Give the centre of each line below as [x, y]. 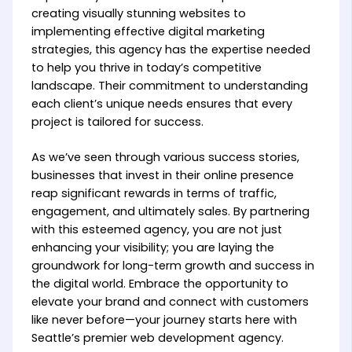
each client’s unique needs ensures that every [161, 104]
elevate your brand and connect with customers [170, 302]
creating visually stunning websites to [138, 14]
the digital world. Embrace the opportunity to [159, 284]
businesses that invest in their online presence [162, 176]
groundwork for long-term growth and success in [172, 266]
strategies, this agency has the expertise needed [170, 50]
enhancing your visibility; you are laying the [152, 248]
